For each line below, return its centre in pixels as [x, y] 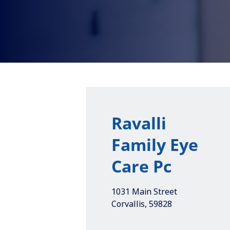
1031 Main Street [144, 191]
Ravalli [139, 123]
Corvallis [128, 204]
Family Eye [155, 145]
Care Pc [141, 166]
